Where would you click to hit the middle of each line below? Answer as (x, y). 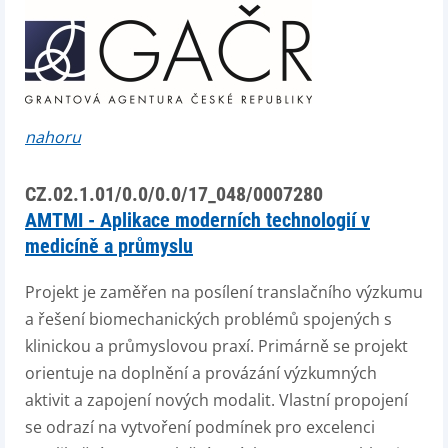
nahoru (53, 137)
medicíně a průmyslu (109, 246)
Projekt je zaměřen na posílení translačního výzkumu (224, 292)
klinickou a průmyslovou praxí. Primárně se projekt (216, 346)
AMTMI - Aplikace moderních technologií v (197, 220)
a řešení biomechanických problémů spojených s (208, 319)
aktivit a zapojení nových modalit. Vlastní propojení (216, 400)
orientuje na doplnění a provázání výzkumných (201, 373)
